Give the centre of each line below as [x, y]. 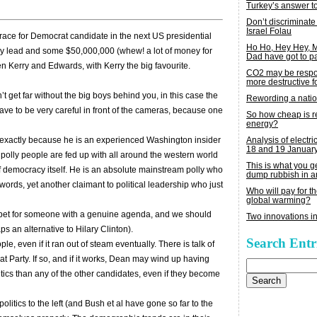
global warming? [278, 200]
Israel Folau [269, 31]
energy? [262, 124]
